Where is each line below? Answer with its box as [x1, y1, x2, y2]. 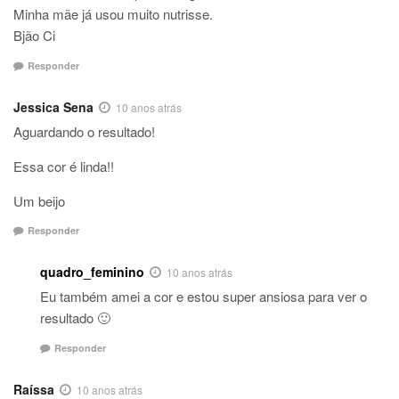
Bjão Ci [13, 26, 55, 45]
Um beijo [13, 191, 65, 210]
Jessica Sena [13, 97, 94, 116]
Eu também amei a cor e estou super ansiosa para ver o [40, 287, 367, 306]
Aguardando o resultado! [13, 121, 155, 141]
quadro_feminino [40, 263, 144, 281]
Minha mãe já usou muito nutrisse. [13, 4, 213, 24]
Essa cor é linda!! [13, 156, 114, 175]
